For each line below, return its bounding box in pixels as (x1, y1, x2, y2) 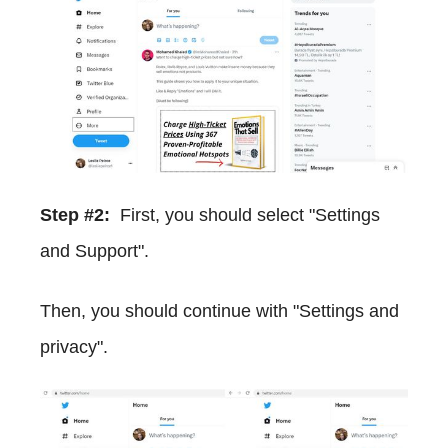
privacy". (40, 336, 108, 357)
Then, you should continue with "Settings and (40, 300, 399, 321)
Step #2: (40, 204, 110, 225)
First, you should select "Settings (110, 204, 380, 225)
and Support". (40, 240, 149, 261)
